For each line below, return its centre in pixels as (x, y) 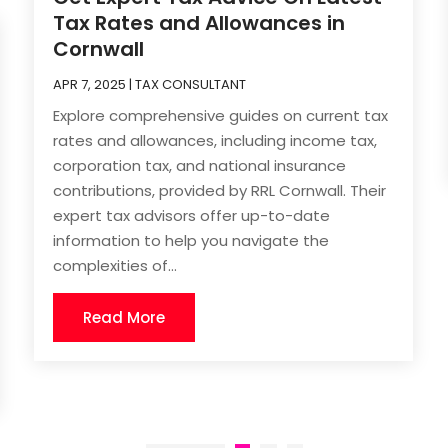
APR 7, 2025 (90, 85)
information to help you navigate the (191, 241)
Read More (124, 318)
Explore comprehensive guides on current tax (221, 116)
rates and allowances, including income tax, (215, 141)
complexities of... (115, 266)
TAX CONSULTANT (191, 85)
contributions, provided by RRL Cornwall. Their (220, 191)
